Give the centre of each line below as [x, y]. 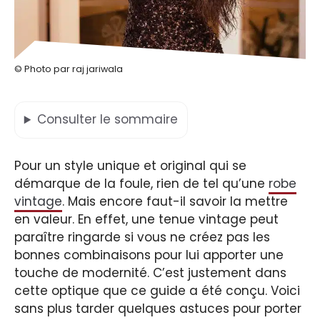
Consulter [68, 120]
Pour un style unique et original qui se [130, 165]
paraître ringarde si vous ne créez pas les [142, 237]
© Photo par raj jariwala [69, 69]
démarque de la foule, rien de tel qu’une [141, 183]
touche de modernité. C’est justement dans [150, 272]
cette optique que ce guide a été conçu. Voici [157, 290]
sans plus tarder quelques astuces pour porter [158, 308]
